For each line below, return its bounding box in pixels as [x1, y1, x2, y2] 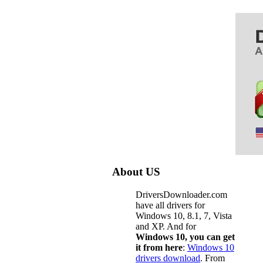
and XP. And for [136, 221, 196, 232]
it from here [136, 242, 183, 253]
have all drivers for [136, 200, 205, 211]
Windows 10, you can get [136, 232, 235, 242]
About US [112, 166, 160, 178]
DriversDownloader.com [136, 190, 227, 200]
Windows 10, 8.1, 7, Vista [136, 211, 232, 221]
